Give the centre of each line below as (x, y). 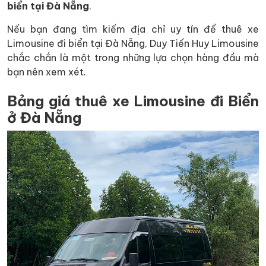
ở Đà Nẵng (44, 117)
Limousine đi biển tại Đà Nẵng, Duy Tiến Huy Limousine (133, 43)
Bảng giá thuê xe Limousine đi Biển (133, 101)
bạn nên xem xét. (47, 72)
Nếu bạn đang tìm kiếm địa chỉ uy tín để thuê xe (133, 29)
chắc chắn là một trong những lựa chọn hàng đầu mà (133, 57)
